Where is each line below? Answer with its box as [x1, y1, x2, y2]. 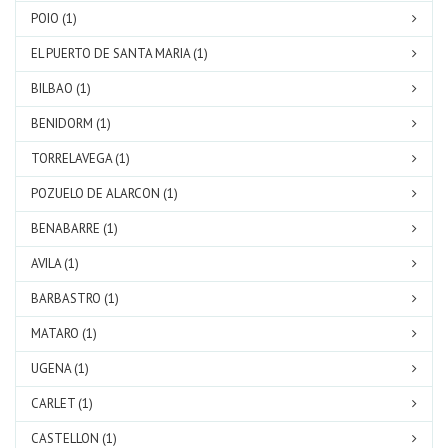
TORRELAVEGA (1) [31, 150, 130, 167]
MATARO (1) [31, 325, 97, 342]
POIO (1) [31, 10, 77, 27]
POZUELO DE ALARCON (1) [31, 185, 178, 202]
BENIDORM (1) [31, 115, 111, 132]
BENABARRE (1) [31, 220, 118, 237]
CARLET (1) [31, 395, 93, 412]
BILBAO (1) [31, 80, 91, 97]
